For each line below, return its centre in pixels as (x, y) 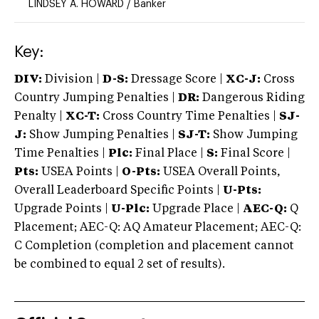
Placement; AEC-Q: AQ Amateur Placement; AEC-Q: (158, 228)
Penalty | (40, 116)
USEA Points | (80, 172)
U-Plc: (130, 209)
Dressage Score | (176, 79)
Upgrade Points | (63, 209)
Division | (72, 79)
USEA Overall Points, (220, 172)
